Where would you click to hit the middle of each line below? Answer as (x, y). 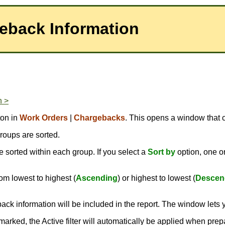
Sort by (161, 152)
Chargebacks (99, 118)
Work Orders (44, 118)
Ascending (97, 178)
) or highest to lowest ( (156, 178)
